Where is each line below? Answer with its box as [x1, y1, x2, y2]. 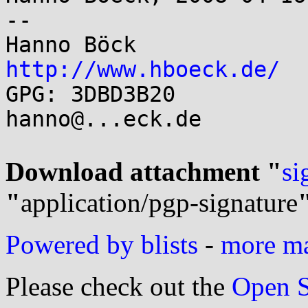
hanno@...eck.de [5, 107, 201, 131]
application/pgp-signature [21, 188, 298, 217]
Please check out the [5, 272, 232, 301]
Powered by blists [5, 230, 198, 259]
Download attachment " [5, 157, 282, 186]
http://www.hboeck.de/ [5, 57, 280, 82]
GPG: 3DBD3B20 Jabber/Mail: [5, 82, 175, 107]
